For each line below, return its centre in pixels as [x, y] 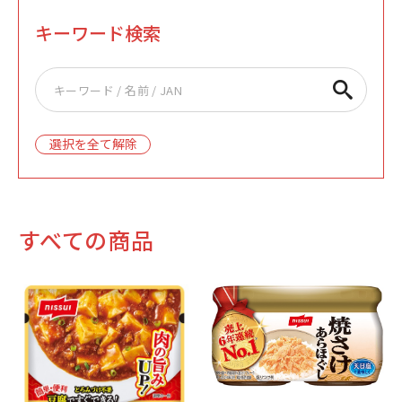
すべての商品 [86, 240]
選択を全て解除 [93, 144]
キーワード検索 [98, 33]
